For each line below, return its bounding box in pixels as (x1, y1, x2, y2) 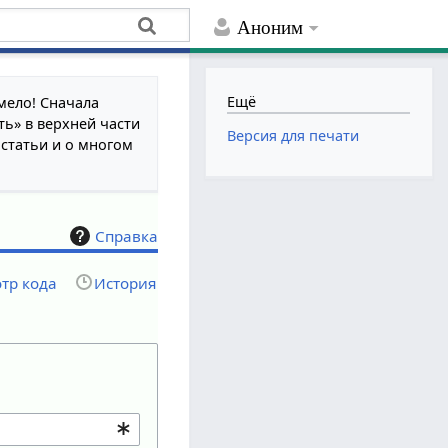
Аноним (237, 17, 304, 39)
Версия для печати (227, 126, 360, 146)
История (94, 272, 157, 293)
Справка (95, 225, 159, 246)
